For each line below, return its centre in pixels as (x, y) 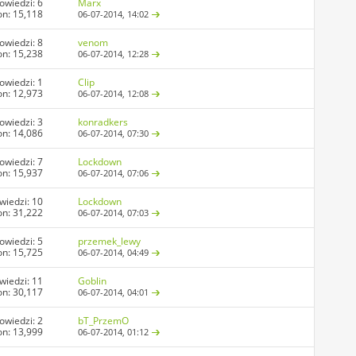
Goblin (93, 281)
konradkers (103, 122)
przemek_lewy (110, 242)
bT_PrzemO (104, 321)
